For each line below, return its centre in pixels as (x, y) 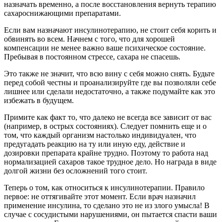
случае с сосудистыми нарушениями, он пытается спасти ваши (111, 215)
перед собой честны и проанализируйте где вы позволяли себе (110, 83)
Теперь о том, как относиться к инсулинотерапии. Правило (104, 188)
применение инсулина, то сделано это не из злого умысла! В (107, 206)
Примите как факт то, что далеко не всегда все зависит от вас (108, 117)
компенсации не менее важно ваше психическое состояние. (105, 48)
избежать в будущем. (39, 101)
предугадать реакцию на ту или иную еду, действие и (95, 144)
